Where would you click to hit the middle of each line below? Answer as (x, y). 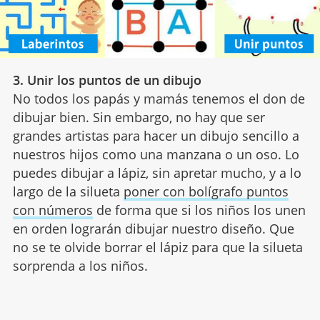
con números (52, 210)
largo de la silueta (68, 192)
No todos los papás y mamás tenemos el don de (159, 99)
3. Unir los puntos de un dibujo (107, 80)
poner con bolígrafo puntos (206, 192)
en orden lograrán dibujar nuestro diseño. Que (153, 229)
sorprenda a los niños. (80, 266)
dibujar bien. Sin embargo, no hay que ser (139, 117)
